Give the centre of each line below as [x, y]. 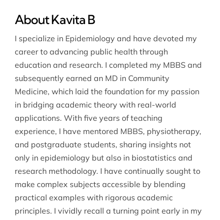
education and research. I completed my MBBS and [108, 65]
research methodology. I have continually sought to [107, 171]
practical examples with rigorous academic [94, 197]
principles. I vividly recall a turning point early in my [108, 210]
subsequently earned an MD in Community [92, 78]
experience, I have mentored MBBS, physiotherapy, [108, 131]
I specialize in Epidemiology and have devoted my [106, 38]
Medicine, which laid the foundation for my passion [107, 91]
